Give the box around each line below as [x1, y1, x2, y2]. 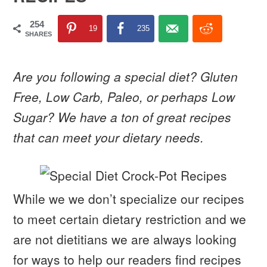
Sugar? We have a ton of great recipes [13, 108, 232, 126]
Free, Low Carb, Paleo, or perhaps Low [13, 88, 235, 106]
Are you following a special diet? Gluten [13, 67, 238, 86]
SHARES [25, 30, 52, 38]
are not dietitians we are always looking [13, 230, 237, 249]
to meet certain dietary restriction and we [13, 210, 247, 228]
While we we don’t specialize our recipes [13, 190, 245, 208]
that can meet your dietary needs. [13, 128, 204, 147]
